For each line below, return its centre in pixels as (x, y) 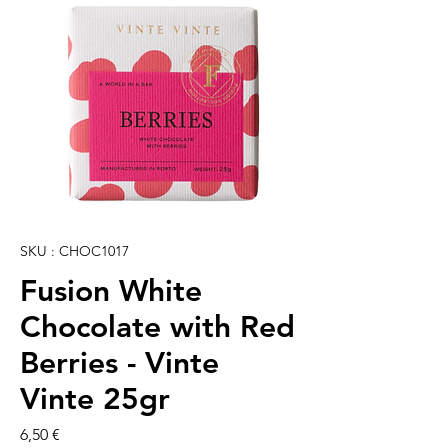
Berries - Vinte (119, 363)
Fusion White (111, 291)
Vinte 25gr (95, 399)
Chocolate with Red (157, 327)
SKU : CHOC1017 (74, 251)
